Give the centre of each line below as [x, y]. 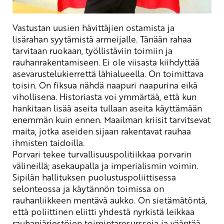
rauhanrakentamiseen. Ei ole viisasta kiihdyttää [106, 62]
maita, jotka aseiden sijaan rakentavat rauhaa [102, 131]
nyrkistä [150, 211]
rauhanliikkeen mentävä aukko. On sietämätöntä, [110, 200]
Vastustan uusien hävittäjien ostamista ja [93, 27]
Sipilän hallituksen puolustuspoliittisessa [94, 177]
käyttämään [179, 108]
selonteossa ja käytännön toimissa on [88, 188]
